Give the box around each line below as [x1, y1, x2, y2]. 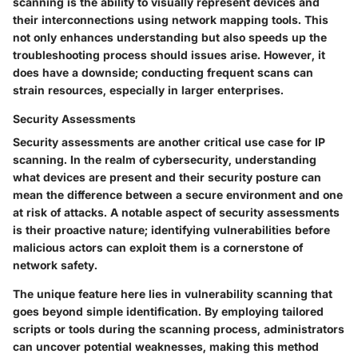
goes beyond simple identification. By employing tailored [13, 304, 324, 319]
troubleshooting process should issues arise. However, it [13, 48, 325, 62]
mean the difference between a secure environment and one [13, 188, 343, 202]
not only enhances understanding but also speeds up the [13, 30, 327, 45]
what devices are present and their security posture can [13, 170, 321, 185]
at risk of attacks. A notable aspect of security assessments [13, 205, 340, 220]
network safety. [13, 258, 97, 272]
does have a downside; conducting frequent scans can [13, 66, 313, 80]
